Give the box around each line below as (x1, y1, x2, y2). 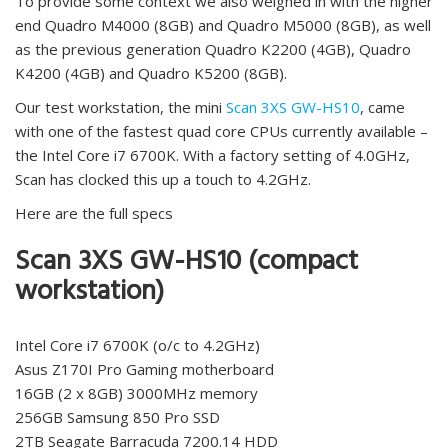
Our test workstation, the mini (15, 97, 226, 118)
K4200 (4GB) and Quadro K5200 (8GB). (15, 63, 287, 84)
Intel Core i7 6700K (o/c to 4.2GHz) (15, 335, 260, 356)
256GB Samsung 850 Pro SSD (15, 407, 220, 428)
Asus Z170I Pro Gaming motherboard (15, 359, 274, 380)
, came (360, 97, 405, 118)
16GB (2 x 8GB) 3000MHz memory (15, 383, 258, 404)
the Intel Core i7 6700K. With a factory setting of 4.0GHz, (15, 145, 410, 166)
